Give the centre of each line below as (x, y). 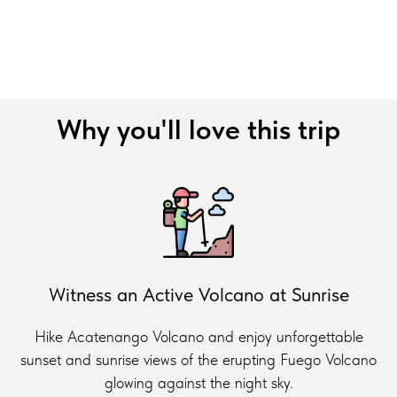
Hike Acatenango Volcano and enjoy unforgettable (198, 336)
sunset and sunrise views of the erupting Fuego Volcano (198, 359)
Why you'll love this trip (198, 129)
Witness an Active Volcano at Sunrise (198, 294)
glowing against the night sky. (198, 382)
